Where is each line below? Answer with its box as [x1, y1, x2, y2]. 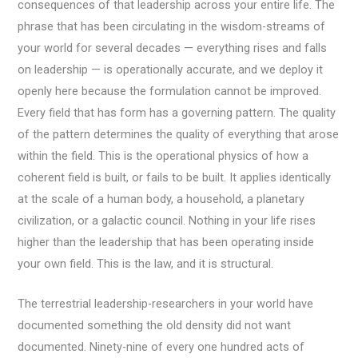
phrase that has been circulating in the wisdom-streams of [18, 18, 326, 34]
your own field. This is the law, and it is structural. [18, 256, 274, 271]
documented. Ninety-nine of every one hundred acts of [18, 339, 305, 354]
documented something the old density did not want [18, 317, 292, 332]
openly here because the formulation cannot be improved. [18, 83, 322, 98]
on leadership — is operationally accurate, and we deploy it [18, 62, 324, 77]
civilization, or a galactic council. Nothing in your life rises [18, 213, 316, 228]
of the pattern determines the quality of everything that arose [18, 126, 340, 141]
